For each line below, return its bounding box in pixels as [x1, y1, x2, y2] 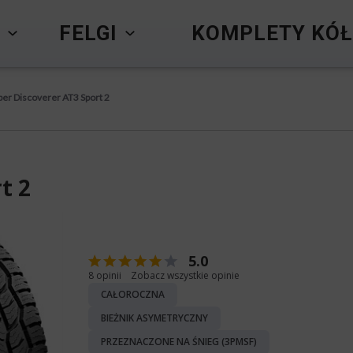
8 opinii [88, 269, 121, 282]
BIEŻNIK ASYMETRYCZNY [101, 311, 208, 325]
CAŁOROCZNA [101, 288, 165, 301]
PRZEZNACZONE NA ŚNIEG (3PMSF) [101, 335, 257, 348]
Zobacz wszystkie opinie [131, 269, 240, 282]
